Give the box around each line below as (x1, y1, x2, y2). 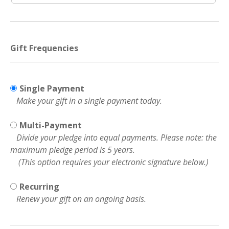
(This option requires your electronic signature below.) (10, 156, 209, 168)
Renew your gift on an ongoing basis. (10, 193, 146, 204)
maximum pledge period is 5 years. (10, 144, 135, 155)
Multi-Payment (19, 119, 82, 131)
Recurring (19, 180, 59, 192)
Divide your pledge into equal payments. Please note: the (10, 131, 217, 143)
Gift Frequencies (10, 42, 78, 54)
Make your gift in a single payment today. (10, 95, 162, 106)
